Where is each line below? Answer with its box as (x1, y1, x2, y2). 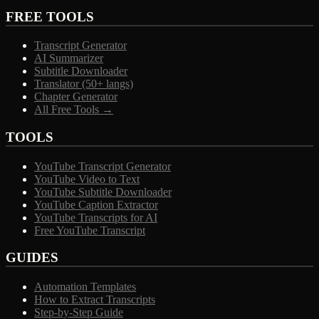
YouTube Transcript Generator (34, 159, 171, 172)
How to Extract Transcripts (34, 293, 155, 306)
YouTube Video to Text (34, 172, 140, 185)
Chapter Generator (34, 90, 117, 103)
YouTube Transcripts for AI (34, 211, 157, 224)
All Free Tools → (34, 103, 113, 116)
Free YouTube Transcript (34, 224, 145, 236)
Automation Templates (34, 281, 136, 293)
